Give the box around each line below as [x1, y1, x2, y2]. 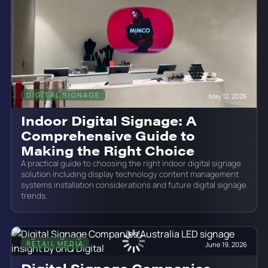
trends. [20, 190, 47, 201]
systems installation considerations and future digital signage [20, 179, 246, 190]
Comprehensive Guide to [20, 125, 195, 145]
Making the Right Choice [20, 140, 194, 160]
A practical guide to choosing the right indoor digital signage [20, 157, 241, 169]
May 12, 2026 [209, 92, 248, 101]
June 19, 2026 [205, 240, 248, 249]
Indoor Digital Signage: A [20, 110, 197, 130]
